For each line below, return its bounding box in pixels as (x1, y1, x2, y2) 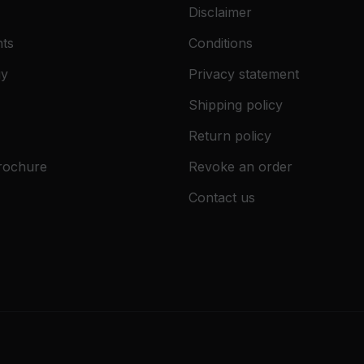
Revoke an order (188, 158, 292, 175)
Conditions (188, 35, 253, 52)
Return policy (188, 128, 271, 145)
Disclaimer (188, 4, 252, 21)
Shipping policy (188, 97, 283, 114)
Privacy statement (188, 66, 299, 83)
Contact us (188, 189, 255, 206)
